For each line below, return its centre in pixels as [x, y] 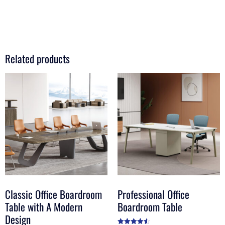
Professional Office [153, 194]
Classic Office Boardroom [53, 194]
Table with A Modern [44, 206]
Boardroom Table [150, 206]
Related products [37, 59]
